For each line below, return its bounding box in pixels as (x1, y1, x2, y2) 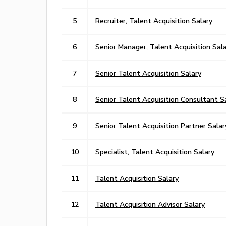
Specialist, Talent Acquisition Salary (95, 147, 214, 156)
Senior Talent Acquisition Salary (95, 69, 201, 77)
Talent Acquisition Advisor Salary (95, 200, 205, 208)
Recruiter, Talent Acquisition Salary (95, 16, 212, 25)
